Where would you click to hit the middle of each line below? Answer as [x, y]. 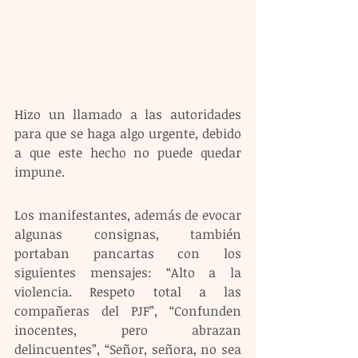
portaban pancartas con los [128, 253]
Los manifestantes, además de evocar [128, 215]
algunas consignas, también [128, 234]
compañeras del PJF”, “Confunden [128, 310]
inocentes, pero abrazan [128, 330]
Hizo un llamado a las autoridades [128, 114]
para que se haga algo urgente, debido [128, 133]
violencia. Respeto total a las [128, 291]
